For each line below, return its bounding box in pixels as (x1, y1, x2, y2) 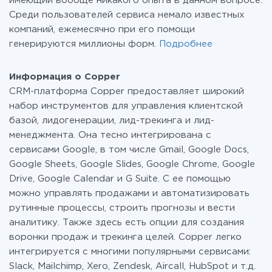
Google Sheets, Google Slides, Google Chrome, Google (9, 160, 255, 168)
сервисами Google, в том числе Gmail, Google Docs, (9, 146, 249, 154)
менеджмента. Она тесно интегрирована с (9, 131, 211, 139)
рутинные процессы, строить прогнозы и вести (9, 204, 235, 212)
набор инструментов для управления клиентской (9, 102, 243, 110)
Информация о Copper (9, 73, 120, 81)
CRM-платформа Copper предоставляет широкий (9, 87, 244, 95)
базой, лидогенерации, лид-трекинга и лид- (9, 117, 214, 124)
